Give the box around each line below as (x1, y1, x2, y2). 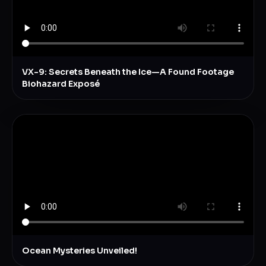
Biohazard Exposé (22, 78, 100, 90)
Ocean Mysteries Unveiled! (22, 245, 137, 256)
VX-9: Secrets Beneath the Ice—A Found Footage (22, 66, 234, 78)
